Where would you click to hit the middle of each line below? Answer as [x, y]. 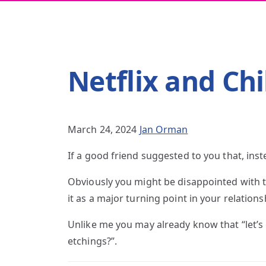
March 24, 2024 [102, 129]
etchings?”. [93, 241]
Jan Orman [164, 129]
